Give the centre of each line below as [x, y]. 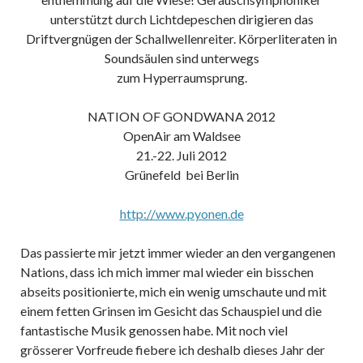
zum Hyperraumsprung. [181, 78]
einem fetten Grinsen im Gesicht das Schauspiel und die [171, 311]
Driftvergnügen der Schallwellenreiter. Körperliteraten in [181, 39]
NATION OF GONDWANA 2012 [181, 117]
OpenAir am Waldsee [181, 136]
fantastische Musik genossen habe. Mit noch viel [154, 331]
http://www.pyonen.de [181, 214]
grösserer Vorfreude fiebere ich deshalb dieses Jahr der [173, 350]
